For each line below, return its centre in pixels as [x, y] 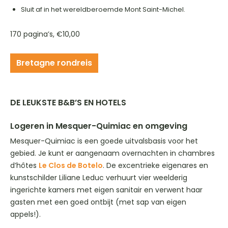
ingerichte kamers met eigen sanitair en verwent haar [106, 190]
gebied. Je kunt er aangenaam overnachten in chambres [112, 153]
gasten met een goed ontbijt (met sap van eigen [98, 202]
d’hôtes [24, 165]
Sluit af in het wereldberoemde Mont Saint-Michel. [103, 9]
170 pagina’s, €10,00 [45, 34]
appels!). [25, 214]
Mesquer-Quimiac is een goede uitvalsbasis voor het [104, 141]
